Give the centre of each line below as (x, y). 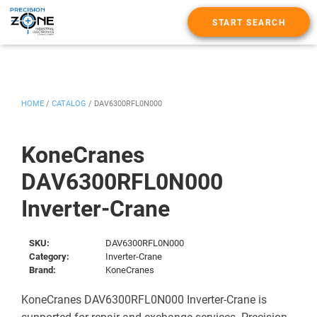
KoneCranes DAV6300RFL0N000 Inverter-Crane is (144, 299)
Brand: (43, 270)
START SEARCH (249, 23)
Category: (50, 256)
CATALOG (69, 103)
